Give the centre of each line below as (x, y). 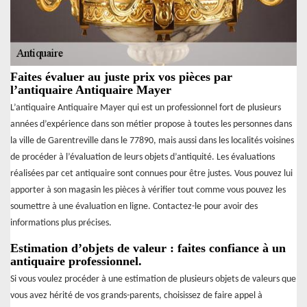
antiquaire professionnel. (76, 261)
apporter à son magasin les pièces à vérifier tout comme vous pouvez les (148, 190)
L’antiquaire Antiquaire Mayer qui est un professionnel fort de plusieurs (146, 108)
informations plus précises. (61, 223)
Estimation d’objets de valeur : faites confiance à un (148, 248)
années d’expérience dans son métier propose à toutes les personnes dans (151, 124)
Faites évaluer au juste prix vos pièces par (121, 76)
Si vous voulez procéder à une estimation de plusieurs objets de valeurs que (153, 279)
